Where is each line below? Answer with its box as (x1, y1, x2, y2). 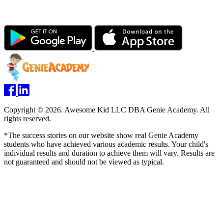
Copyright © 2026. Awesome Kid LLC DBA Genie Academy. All (4, 106, 210, 114)
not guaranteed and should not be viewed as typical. (4, 158, 164, 166)
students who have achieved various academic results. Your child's (4, 140, 208, 149)
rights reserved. (4, 114, 51, 123)
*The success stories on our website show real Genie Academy (4, 131, 198, 140)
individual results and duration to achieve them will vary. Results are (4, 149, 215, 158)
